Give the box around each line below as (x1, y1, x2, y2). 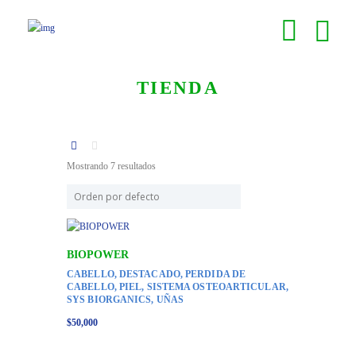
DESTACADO (118, 268, 180, 280)
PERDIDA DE (185, 268, 246, 280)
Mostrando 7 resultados (67, 161, 156, 172)
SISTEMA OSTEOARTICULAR (146, 281, 286, 292)
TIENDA (137, 77, 219, 98)
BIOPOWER (67, 249, 129, 261)
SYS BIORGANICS (67, 293, 152, 305)
